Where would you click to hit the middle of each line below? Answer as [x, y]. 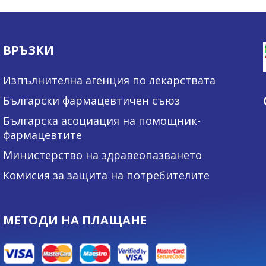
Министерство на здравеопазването [102, 155]
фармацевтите [42, 134]
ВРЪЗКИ [28, 50]
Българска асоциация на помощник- [102, 120]
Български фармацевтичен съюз [91, 100]
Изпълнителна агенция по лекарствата [109, 80]
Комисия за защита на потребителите [106, 175]
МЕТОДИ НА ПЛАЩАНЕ [75, 220]
